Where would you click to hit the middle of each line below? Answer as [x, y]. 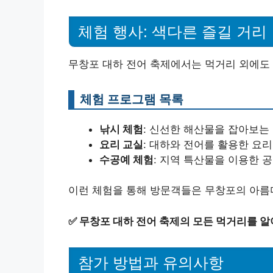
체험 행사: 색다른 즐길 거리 [172, 31]
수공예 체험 [126, 159]
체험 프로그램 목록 [132, 99]
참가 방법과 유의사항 [151, 262]
